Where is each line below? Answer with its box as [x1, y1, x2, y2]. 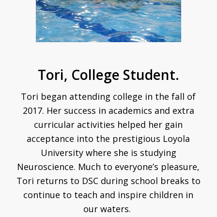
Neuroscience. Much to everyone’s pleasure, [17, 160, 200, 172]
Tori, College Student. [37, 65, 179, 84]
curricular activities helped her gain [34, 118, 183, 130]
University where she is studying [40, 146, 176, 158]
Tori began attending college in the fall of [21, 90, 196, 102]
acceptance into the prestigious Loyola [27, 132, 190, 144]
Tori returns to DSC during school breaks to [16, 174, 201, 186]
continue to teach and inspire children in [23, 188, 194, 201]
